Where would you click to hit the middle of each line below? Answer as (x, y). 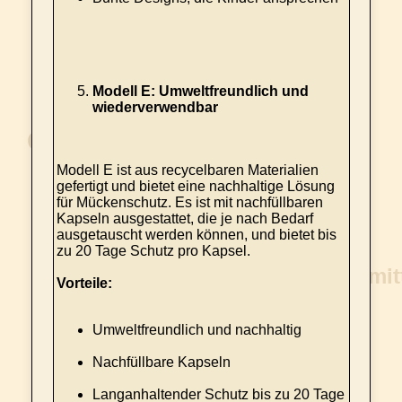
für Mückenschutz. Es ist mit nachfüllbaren (189, 202)
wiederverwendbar (155, 107)
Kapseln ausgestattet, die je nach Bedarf (184, 218)
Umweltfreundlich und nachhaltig (197, 330)
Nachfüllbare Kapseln (161, 362)
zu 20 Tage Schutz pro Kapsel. (153, 251)
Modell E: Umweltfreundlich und (200, 91)
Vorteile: (84, 283)
